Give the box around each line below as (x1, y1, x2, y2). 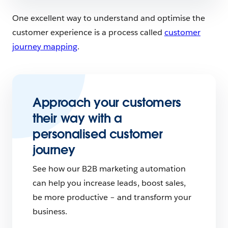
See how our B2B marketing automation (33, 163, 186, 174)
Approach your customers (33, 95, 181, 110)
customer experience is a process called (12, 27, 164, 38)
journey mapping (12, 41, 78, 52)
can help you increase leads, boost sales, (33, 178, 186, 188)
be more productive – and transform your (33, 192, 191, 203)
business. (33, 206, 68, 217)
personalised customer (33, 126, 163, 142)
